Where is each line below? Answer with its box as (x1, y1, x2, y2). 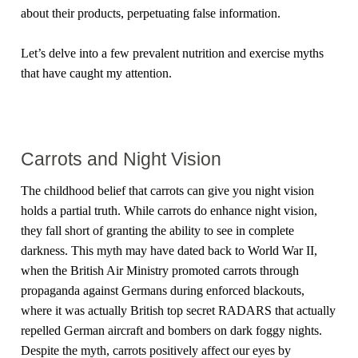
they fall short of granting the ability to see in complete (21, 223, 295, 237)
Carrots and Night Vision (21, 148, 222, 169)
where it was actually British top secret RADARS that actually (21, 303, 336, 317)
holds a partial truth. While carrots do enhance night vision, (21, 203, 318, 217)
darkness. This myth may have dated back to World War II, (21, 243, 318, 257)
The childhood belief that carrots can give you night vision (21, 183, 315, 197)
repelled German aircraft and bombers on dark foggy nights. (21, 323, 323, 337)
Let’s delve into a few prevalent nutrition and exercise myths (21, 46, 324, 61)
